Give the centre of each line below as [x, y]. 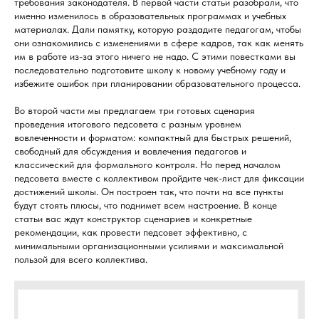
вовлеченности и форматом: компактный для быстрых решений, [153, 137]
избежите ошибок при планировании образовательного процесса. [157, 83]
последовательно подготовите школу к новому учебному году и [150, 70]
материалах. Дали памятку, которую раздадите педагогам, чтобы [158, 29]
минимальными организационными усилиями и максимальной [149, 246]
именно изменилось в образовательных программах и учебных [150, 16]
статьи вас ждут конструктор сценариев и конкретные [133, 219]
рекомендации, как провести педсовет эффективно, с [131, 232]
